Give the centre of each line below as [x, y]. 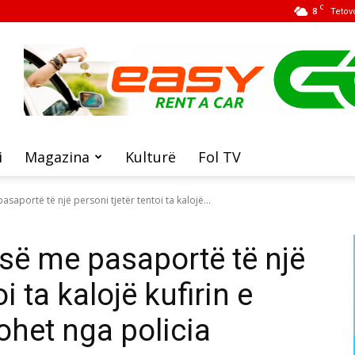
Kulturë [151, 157]
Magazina [57, 157]
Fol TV [219, 157]
